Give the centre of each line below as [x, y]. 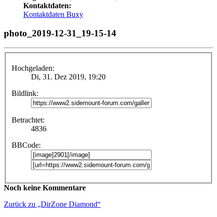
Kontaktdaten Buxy [53, 14]
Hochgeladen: [33, 68]
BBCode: [26, 145]
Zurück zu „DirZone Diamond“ [52, 204]
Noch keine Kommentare [45, 188]
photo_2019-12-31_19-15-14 [60, 33]
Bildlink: [25, 93]
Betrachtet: [28, 120]
